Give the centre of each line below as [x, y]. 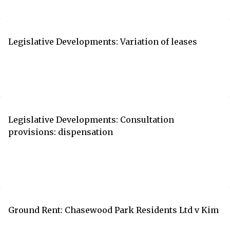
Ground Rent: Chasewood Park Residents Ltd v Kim [113, 210]
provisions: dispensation [61, 132]
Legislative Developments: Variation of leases [103, 41]
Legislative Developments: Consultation [91, 119]
